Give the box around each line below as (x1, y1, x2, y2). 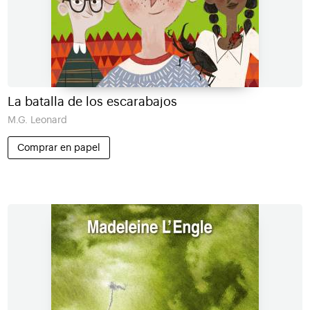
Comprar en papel (17, 143, 100, 152)
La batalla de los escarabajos (7, 95, 177, 109)
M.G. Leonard (7, 115, 67, 126)
